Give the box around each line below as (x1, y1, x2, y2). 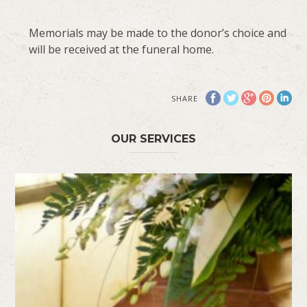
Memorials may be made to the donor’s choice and (29, 25, 287, 41)
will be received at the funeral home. (29, 42, 214, 58)
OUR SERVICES (111, 132, 196, 146)
